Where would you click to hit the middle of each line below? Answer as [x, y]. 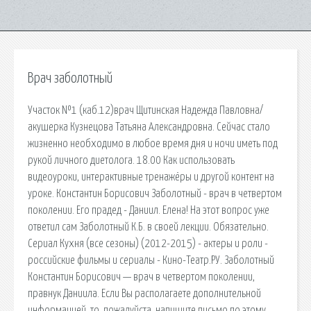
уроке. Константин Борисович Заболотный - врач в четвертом [155, 193]
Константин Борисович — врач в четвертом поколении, [141, 277]
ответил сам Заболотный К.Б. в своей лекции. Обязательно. [148, 227]
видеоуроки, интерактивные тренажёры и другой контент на [151, 177]
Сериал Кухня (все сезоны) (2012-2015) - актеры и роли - [148, 243]
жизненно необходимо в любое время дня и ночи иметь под [153, 143]
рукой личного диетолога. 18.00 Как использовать [131, 160]
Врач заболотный [70, 78]
